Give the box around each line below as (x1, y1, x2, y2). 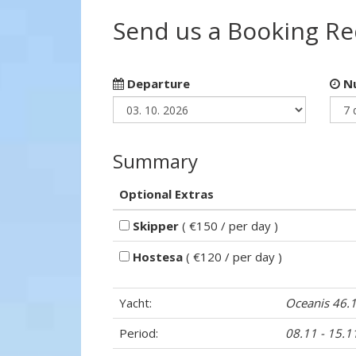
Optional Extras (119, 186, 214, 202)
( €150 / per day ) (179, 218, 278, 234)
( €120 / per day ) (183, 249, 282, 265)
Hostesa (133, 249, 183, 265)
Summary (113, 148, 198, 174)
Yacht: (119, 295, 152, 311)
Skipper (133, 218, 179, 234)
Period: (119, 325, 158, 341)
